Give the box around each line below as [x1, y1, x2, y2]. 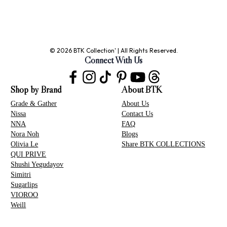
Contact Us [121, 109, 153, 118]
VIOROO [11, 190, 39, 199]
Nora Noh [11, 129, 40, 138]
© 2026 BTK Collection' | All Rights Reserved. [49, 46, 178, 54]
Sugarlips [11, 180, 38, 188]
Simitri [11, 170, 31, 178]
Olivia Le [11, 139, 39, 148]
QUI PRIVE [11, 149, 47, 158]
